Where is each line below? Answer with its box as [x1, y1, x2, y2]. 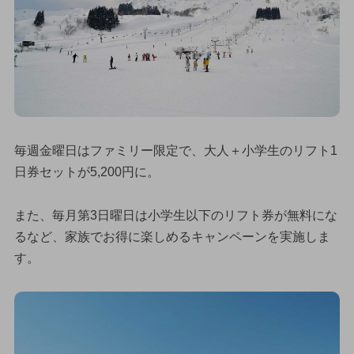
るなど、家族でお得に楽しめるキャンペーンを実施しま [13, 230, 330, 244]
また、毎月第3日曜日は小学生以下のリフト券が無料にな [13, 209, 337, 223]
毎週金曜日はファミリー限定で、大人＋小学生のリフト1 [13, 143, 337, 157]
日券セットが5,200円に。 [13, 164, 160, 179]
